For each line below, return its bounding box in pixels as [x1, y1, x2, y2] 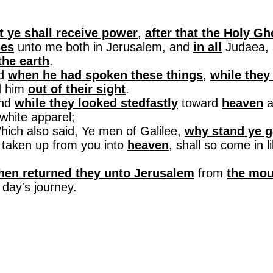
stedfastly [121, 96, 178, 110]
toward [178, 96, 222, 110]
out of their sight [28, 82, 126, 96]
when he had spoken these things [8, 68, 203, 82]
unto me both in [14, 40, 106, 54]
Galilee [140, 124, 177, 138]
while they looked [15, 96, 121, 110]
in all [193, 40, 222, 54]
